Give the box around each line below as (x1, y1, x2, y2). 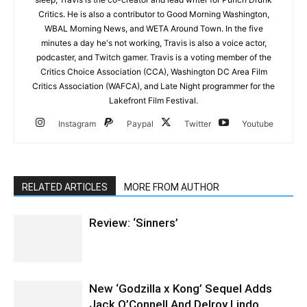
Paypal (127, 119, 153, 130)
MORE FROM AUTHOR (124, 182, 219, 193)
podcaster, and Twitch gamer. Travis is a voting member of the (36, 52, 271, 63)
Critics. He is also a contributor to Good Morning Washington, (38, 9, 269, 20)
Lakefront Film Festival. (109, 95, 198, 106)
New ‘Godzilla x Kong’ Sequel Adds (89, 282, 272, 296)
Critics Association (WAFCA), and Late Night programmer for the (32, 81, 275, 92)
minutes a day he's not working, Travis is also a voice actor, (40, 38, 267, 49)
